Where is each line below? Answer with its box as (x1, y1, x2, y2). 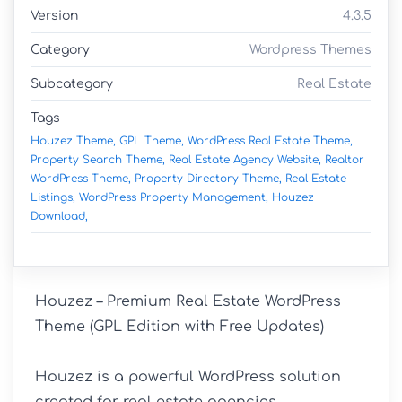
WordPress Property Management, (79, 190, 268, 204)
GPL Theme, (119, 134, 184, 147)
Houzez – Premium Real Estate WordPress (35, 293, 341, 310)
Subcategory (31, 76, 113, 91)
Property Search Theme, (31, 153, 165, 166)
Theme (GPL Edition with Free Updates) (35, 318, 324, 335)
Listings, (31, 190, 75, 204)
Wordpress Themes (249, 42, 371, 57)
